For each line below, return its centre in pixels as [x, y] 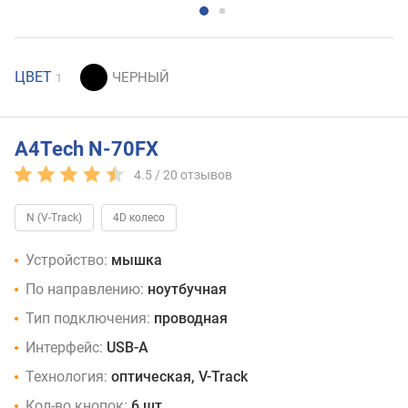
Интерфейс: [64, 348]
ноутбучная [187, 290]
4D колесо [139, 218]
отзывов [207, 175]
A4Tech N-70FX [87, 148]
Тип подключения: [88, 319]
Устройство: [66, 260]
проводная [191, 319]
